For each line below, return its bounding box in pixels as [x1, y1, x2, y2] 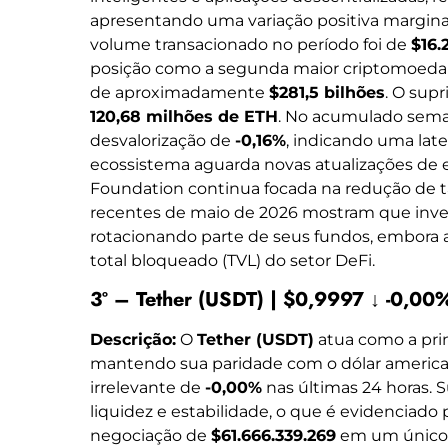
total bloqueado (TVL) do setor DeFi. [90, 251, 375, 271]
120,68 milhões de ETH [90, 107, 278, 127]
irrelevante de [90, 377, 205, 397]
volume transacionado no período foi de [90, 35, 411, 55]
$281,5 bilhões [269, 83, 385, 103]
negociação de [90, 425, 211, 445]
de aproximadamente [90, 83, 269, 103]
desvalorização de [90, 131, 235, 151]
